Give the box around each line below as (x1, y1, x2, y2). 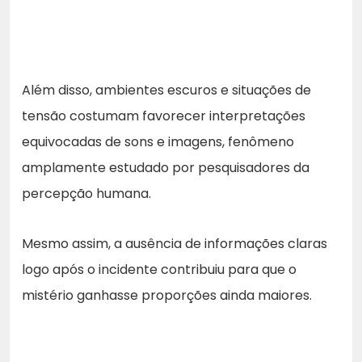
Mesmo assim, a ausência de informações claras (22, 234, 327, 253)
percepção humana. (22, 183, 151, 203)
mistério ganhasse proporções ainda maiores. (22, 285, 312, 305)
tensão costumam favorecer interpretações (22, 106, 305, 125)
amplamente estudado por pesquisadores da (22, 158, 309, 177)
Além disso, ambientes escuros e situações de (22, 80, 311, 99)
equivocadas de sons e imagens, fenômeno (22, 132, 294, 151)
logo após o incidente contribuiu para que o (22, 259, 297, 279)
